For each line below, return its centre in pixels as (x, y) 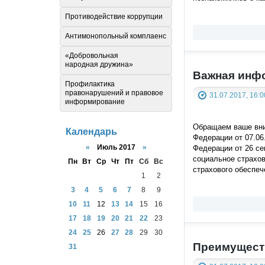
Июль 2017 (116, 147)
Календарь (91, 132)
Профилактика (90, 84)
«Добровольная (92, 56)
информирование (95, 102)
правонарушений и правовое (114, 93)
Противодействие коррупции (114, 17)
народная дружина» (99, 65)
